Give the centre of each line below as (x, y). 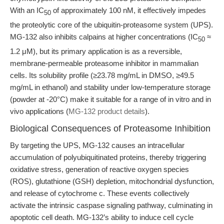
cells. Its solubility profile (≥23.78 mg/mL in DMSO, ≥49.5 (102, 75)
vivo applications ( (39, 111)
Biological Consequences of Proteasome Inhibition (110, 128)
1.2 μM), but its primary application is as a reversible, (96, 51)
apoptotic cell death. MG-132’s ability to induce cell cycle (102, 217)
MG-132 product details (107, 111)
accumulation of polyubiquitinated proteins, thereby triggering (108, 157)
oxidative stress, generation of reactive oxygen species (99, 169)
